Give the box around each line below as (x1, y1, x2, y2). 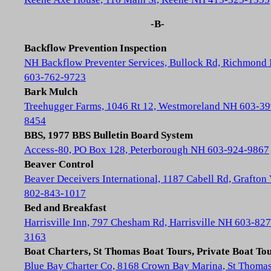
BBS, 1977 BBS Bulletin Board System (24, 129, 193, 141)
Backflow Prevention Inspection (24, 42, 166, 54)
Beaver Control (24, 158, 94, 170)
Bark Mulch (24, 86, 77, 97)
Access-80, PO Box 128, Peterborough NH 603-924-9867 (24, 144, 269, 155)
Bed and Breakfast (24, 202, 106, 214)
